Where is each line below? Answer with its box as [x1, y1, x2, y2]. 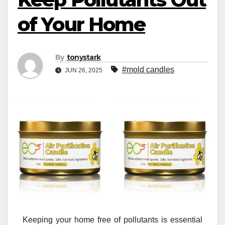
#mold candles [122, 65, 174, 74]
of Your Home [18, 13, 146, 36]
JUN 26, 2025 [63, 67, 104, 74]
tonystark [66, 53, 101, 62]
